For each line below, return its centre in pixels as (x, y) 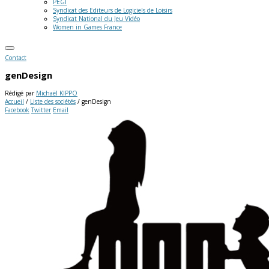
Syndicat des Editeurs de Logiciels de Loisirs (113, 10)
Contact (16, 58)
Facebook (17, 110)
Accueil (14, 101)
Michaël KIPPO (57, 93)
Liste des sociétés (53, 101)
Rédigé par (20, 93)
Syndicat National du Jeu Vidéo (96, 19)
